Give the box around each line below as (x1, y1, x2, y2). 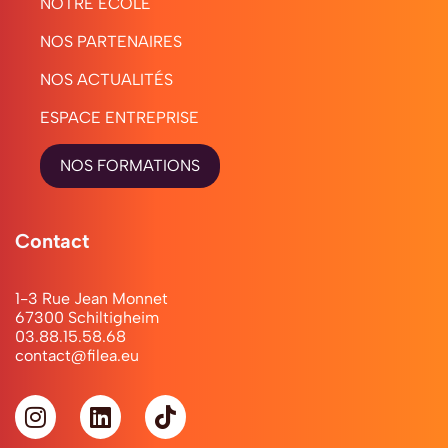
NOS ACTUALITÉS (40, 70, 173, 90)
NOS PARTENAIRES (40, 32, 182, 52)
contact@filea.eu (15, 346, 139, 366)
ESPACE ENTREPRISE (40, 108, 199, 128)
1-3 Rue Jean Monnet (15, 289, 168, 309)
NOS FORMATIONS (60, 156, 200, 176)
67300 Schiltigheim (15, 308, 159, 328)
